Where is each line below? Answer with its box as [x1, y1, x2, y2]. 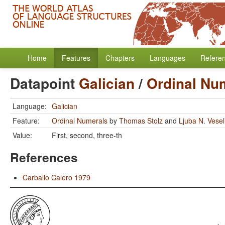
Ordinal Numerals [52, 116, 107, 126]
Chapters [105, 53, 135, 63]
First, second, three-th [52, 130, 122, 140]
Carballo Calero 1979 [23, 172, 90, 182]
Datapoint [10, 73, 79, 93]
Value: [13, 130, 32, 140]
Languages [150, 53, 185, 63]
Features [62, 53, 90, 63]
